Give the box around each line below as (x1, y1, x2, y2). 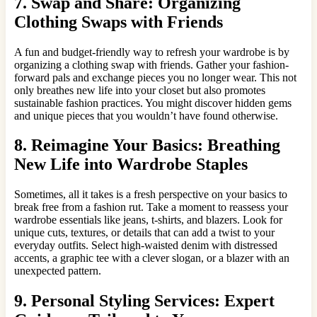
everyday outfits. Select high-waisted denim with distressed (14, 239, 277, 252)
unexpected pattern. (14, 265, 101, 277)
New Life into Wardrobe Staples (14, 155, 248, 174)
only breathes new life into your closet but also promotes (14, 83, 265, 96)
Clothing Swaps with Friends (14, 12, 223, 31)
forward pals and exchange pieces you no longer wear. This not (14, 71, 296, 83)
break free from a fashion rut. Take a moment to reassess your (14, 201, 288, 214)
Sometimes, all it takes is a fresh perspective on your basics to (14, 188, 287, 201)
